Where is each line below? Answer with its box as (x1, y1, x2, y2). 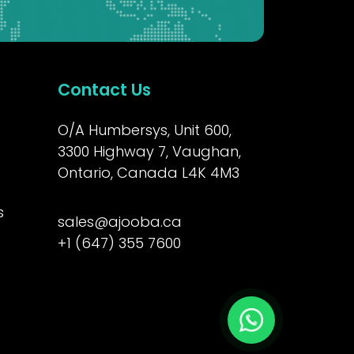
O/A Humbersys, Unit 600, (58, 119, 232, 140)
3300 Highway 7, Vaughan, (58, 141, 241, 161)
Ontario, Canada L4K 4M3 (58, 162, 239, 183)
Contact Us (58, 77, 151, 101)
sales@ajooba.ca (58, 211, 182, 232)
